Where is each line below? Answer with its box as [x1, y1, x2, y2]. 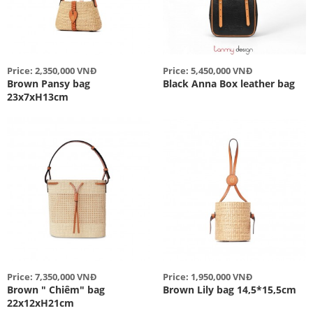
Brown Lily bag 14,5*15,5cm [162, 283, 296, 297]
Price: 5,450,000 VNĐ [162, 64, 253, 78]
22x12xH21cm [7, 296, 74, 310]
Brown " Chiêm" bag [7, 283, 105, 297]
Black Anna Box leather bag [162, 77, 295, 91]
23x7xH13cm [7, 90, 68, 104]
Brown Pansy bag [7, 77, 90, 91]
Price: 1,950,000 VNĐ [162, 270, 253, 284]
